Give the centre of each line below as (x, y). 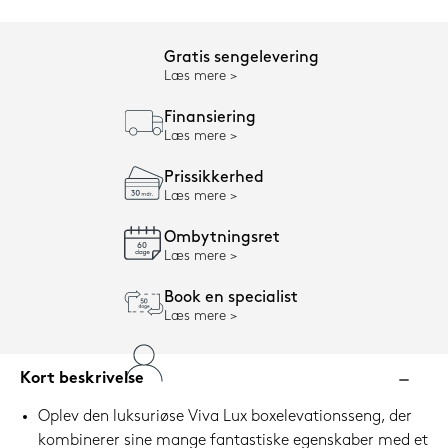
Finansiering (210, 118)
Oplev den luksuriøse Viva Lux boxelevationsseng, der (224, 417)
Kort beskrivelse (82, 379)
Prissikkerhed (214, 178)
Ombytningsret (222, 238)
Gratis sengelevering (241, 58)
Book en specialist (231, 298)
